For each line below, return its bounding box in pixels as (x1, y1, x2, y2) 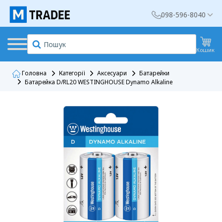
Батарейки (139, 69, 169, 78)
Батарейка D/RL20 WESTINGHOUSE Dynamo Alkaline (25, 77, 173, 86)
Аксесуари (97, 69, 127, 78)
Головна (20, 69, 47, 78)
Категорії (59, 69, 85, 78)
